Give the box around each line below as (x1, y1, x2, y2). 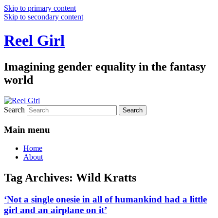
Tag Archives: (4, 171, 76, 184)
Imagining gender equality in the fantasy (4, 60, 206, 73)
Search (4, 105, 25, 114)
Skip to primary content (4, 4, 76, 12)
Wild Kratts (76, 171, 136, 184)
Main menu (4, 124, 50, 135)
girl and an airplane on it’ (4, 205, 107, 216)
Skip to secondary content (4, 13, 83, 21)
